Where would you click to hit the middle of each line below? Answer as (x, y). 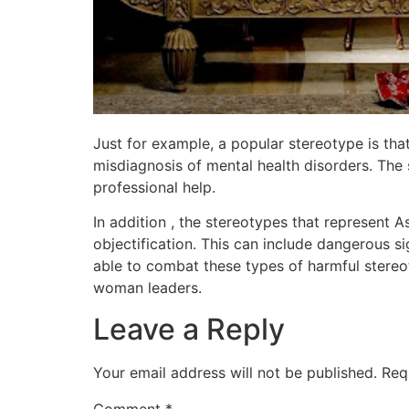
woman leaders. (147, 288)
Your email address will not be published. (235, 372)
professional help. (154, 188)
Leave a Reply (189, 329)
